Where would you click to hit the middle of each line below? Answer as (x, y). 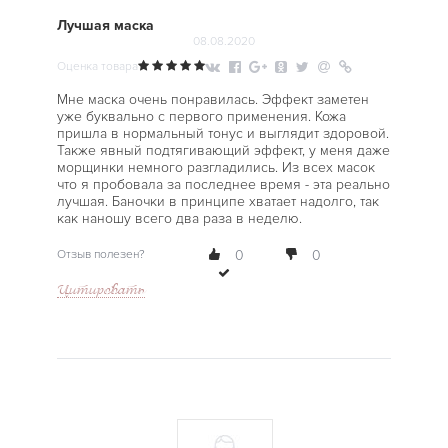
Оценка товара (97, 66)
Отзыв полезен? (100, 254)
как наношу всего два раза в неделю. (179, 218)
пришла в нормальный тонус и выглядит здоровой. (222, 133)
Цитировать (100, 289)
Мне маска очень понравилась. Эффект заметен (212, 99)
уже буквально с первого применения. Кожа (201, 116)
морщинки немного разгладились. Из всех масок (215, 167)
